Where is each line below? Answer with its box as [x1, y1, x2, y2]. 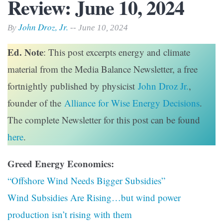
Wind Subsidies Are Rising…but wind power [7, 191, 181, 204]
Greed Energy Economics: [7, 157, 114, 171]
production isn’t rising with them [7, 208, 132, 221]
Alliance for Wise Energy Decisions [61, 97, 200, 110]
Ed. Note [7, 45, 43, 59]
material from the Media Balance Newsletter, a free [7, 63, 198, 76]
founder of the [7, 97, 61, 110]
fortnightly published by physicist [7, 80, 135, 93]
